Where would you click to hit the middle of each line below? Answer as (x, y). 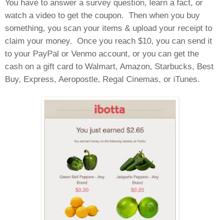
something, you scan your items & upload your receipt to (109, 28)
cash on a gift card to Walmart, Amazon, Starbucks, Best (109, 66)
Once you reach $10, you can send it (145, 41)
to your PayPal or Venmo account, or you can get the (102, 53)
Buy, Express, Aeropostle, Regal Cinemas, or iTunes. (102, 79)
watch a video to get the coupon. (64, 15)
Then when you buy (164, 15)
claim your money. (39, 41)
